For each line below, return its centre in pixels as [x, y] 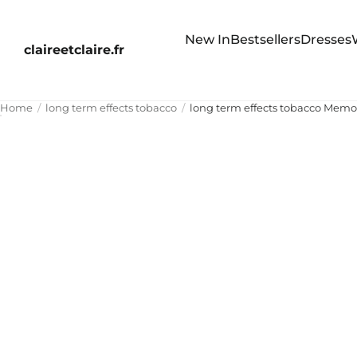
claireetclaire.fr [74, 49]
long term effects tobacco [111, 107]
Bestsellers [265, 39]
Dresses [326, 39]
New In [207, 39]
